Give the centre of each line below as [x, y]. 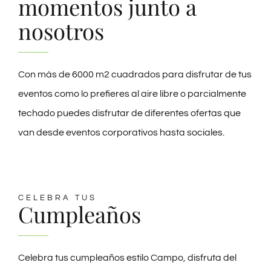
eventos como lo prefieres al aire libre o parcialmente [132, 93]
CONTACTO [33, 58]
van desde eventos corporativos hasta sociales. [121, 132]
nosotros [61, 31]
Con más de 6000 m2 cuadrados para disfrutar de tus [135, 74]
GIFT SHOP [31, 18]
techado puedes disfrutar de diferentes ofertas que [129, 113]
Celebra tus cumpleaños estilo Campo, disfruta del [127, 257]
